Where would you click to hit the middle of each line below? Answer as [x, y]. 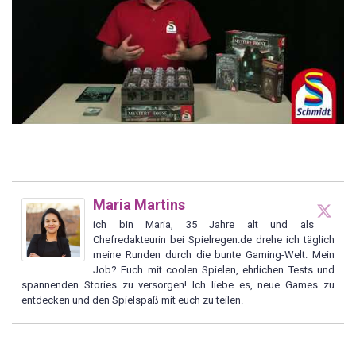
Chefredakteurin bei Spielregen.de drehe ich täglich [214, 239]
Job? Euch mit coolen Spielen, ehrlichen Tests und [214, 269]
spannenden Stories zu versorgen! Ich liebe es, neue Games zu [178, 284]
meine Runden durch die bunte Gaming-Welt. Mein [214, 254]
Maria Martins [139, 204]
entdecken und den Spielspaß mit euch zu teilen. [132, 300]
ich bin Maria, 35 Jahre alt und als [203, 224]
